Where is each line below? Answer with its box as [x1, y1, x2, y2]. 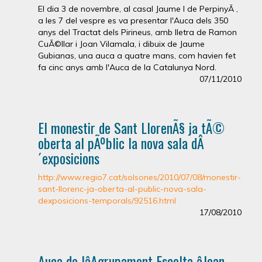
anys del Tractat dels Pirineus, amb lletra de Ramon [38, 27, 237, 37]
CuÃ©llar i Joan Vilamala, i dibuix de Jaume [38, 39, 205, 49]
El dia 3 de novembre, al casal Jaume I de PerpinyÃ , [38, 4, 238, 14]
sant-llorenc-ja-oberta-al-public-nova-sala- [38, 184, 206, 194]
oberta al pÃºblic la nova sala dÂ [38, 132, 204, 153]
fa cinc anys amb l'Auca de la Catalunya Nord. [38, 62, 216, 73]
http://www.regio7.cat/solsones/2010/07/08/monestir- [38, 172, 241, 182]
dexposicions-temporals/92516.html [38, 195, 176, 206]
